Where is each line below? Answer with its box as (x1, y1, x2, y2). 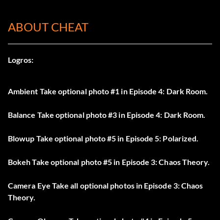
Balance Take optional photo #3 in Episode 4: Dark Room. (8, 110, 206, 120)
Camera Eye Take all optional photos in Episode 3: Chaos (8, 181, 203, 191)
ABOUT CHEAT (8, 20, 88, 34)
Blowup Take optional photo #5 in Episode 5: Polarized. (8, 134, 199, 143)
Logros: (8, 55, 34, 65)
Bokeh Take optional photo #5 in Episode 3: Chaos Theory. (8, 157, 210, 167)
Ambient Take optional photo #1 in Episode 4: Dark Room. (8, 86, 208, 96)
